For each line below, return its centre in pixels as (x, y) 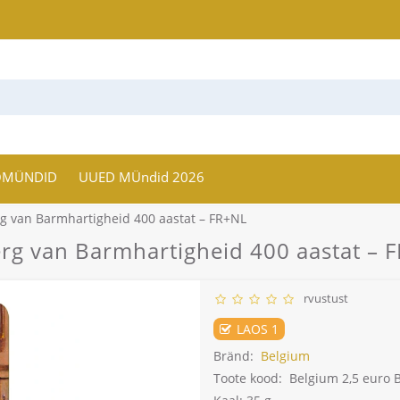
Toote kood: (248, 379)
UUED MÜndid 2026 (142, 177)
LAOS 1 (256, 329)
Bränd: (233, 356)
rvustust (323, 299)
